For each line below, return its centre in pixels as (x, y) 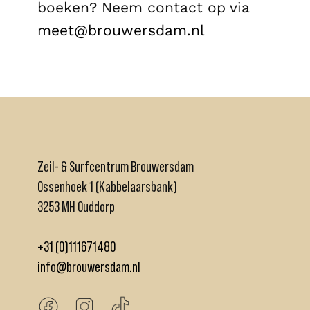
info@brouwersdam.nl (89, 266)
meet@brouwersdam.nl (121, 30)
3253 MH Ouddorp (76, 206)
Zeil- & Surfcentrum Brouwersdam (116, 166)
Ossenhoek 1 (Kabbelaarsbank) (107, 186)
